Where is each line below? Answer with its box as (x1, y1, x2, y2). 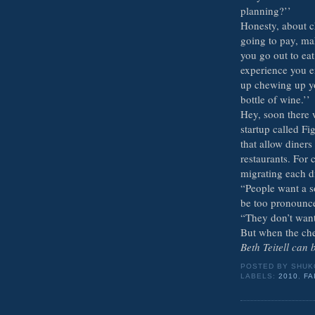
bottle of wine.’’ (240, 91, 310, 106)
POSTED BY (240, 262, 292, 270)
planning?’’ (240, 3, 291, 18)
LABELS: (240, 271, 279, 280)
